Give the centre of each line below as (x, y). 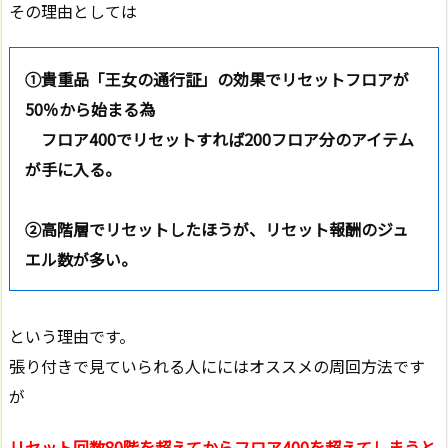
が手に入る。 (73, 168)
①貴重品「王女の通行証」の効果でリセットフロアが (217, 78)
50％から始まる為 (90, 108)
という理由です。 (72, 335)
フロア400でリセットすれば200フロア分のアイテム (219, 138)
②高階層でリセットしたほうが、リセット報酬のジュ (216, 228)
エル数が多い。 (81, 258)
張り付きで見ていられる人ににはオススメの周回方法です (217, 365)
